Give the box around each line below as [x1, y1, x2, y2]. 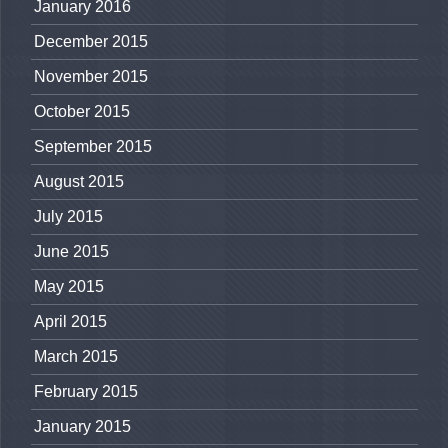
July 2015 [34, 208, 103, 226]
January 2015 [34, 418, 131, 436]
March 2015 [34, 348, 118, 366]
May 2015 [34, 278, 104, 296]
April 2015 [34, 313, 107, 331]
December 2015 [34, 33, 148, 51]
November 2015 [34, 68, 148, 86]
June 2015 [34, 243, 109, 261]
